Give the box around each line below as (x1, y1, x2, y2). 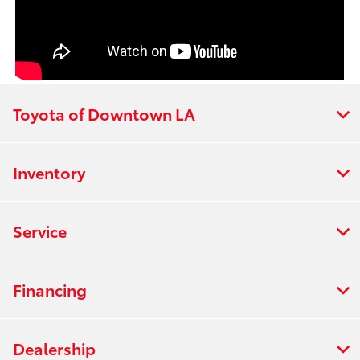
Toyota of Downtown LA (13, 101, 195, 125)
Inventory (13, 160, 85, 183)
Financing (13, 277, 87, 301)
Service (13, 219, 67, 242)
